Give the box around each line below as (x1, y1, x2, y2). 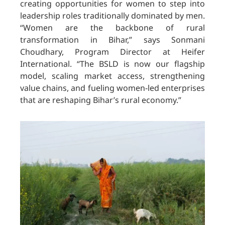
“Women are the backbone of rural (20, 22, 205, 34)
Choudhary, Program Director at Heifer (20, 46, 205, 58)
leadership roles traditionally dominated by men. (20, 10, 205, 22)
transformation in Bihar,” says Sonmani (20, 34, 205, 46)
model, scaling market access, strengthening (20, 70, 205, 82)
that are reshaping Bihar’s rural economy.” (20, 94, 181, 106)
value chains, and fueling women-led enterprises (20, 82, 205, 94)
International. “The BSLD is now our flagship (20, 58, 205, 70)
